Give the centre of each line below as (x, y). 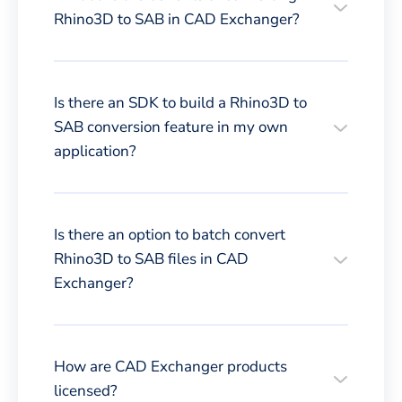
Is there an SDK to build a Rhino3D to (180, 102)
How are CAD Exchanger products (170, 366)
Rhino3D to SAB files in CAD (151, 258)
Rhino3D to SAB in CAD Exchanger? (177, 19)
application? (95, 151)
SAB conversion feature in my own (171, 127)
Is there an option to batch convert (170, 234)
